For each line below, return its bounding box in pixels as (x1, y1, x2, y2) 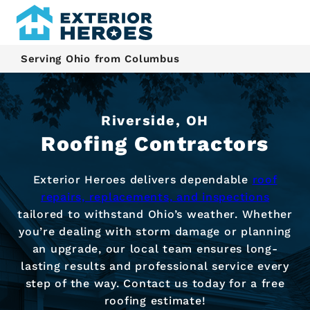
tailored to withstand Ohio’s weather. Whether (17, 207, 293, 221)
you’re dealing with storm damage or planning (19, 224, 291, 238)
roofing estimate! (104, 293, 206, 307)
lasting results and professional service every (21, 259, 289, 273)
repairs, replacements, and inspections (40, 190, 270, 203)
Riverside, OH (101, 112, 209, 129)
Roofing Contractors (41, 131, 269, 156)
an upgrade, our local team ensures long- (32, 241, 278, 255)
